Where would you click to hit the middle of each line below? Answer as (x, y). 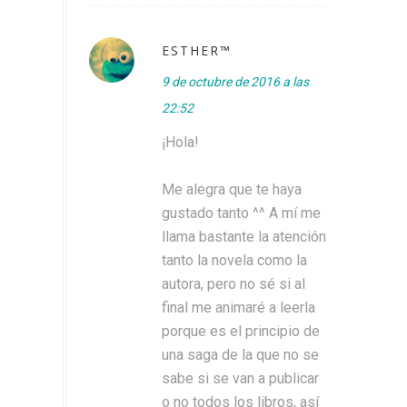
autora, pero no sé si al (233, 283)
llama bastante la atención (244, 236)
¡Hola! (180, 142)
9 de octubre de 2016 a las (235, 81)
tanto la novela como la (234, 260)
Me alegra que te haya (232, 189)
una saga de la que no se (240, 354)
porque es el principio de (241, 331)
